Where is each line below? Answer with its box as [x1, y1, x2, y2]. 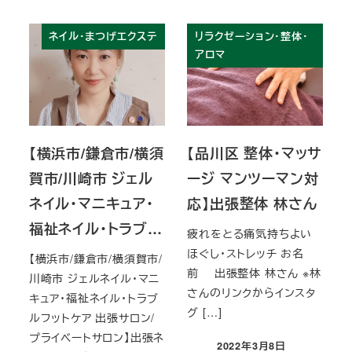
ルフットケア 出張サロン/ [28, 309, 156, 325]
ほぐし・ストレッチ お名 [187, 244, 304, 261]
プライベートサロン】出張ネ [28, 328, 165, 345]
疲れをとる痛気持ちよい [187, 225, 313, 241]
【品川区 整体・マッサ [187, 143, 323, 164]
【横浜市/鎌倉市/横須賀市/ [28, 250, 163, 266]
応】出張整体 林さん [187, 193, 317, 214]
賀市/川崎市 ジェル [28, 168, 153, 189]
